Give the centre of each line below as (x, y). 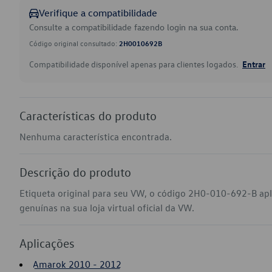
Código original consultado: (74, 43)
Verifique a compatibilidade (98, 13)
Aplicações (47, 243)
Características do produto (88, 115)
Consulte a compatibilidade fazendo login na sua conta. (134, 27)
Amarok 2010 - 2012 (77, 264)
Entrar (254, 64)
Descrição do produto (75, 172)
